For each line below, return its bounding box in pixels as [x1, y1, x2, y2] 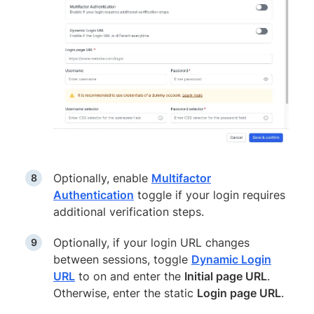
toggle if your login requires [134, 188, 285, 203]
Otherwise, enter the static [53, 286, 197, 301]
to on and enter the [75, 269, 184, 284]
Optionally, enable [53, 171, 151, 186]
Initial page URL [184, 269, 267, 284]
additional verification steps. [53, 205, 204, 219]
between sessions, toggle [53, 252, 191, 267]
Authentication [53, 188, 134, 203]
